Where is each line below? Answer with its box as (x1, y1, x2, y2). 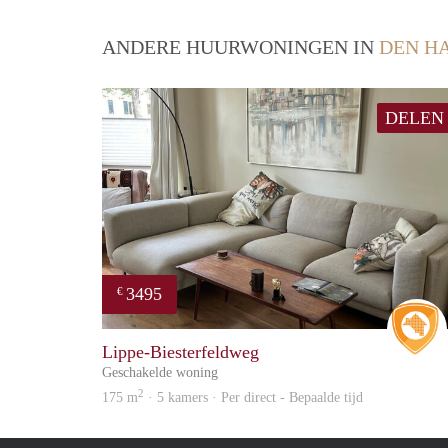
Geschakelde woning (102, 364, 218, 381)
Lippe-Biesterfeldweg (102, 342, 259, 363)
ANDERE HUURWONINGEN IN (102, 36, 379, 59)
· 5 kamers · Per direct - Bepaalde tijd (144, 390, 363, 406)
